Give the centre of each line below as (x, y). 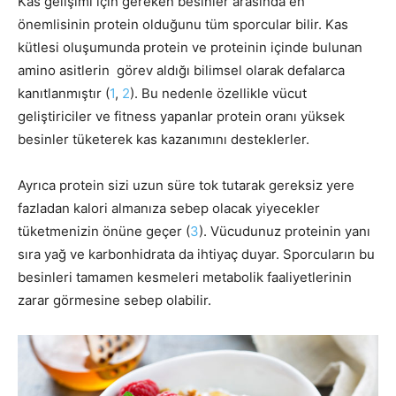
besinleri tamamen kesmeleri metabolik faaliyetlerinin (185, 277)
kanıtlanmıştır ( (64, 93)
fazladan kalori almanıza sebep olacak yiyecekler (169, 208)
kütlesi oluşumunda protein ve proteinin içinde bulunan (190, 47)
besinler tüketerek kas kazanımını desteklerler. (164, 139)
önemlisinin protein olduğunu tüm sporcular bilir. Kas (183, 24)
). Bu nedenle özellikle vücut (218, 93)
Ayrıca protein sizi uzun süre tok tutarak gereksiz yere (186, 185)
